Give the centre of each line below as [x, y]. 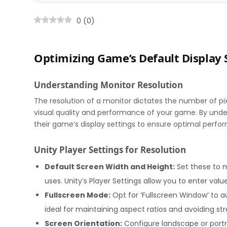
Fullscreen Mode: [78, 195]
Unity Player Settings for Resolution [110, 149]
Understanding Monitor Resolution [109, 85]
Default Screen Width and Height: [110, 167]
